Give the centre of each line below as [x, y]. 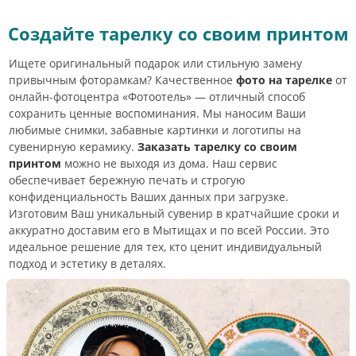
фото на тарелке [284, 79]
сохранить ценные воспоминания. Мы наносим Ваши [157, 113]
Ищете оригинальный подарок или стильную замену [155, 63]
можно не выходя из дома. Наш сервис [169, 163]
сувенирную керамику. [73, 146]
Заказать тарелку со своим [217, 146]
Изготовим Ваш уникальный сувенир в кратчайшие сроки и [174, 213]
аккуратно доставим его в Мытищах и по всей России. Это [169, 230]
